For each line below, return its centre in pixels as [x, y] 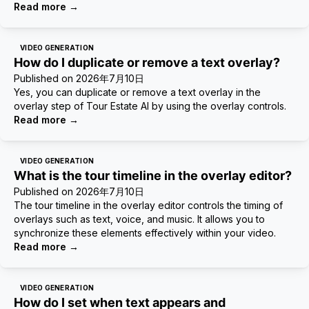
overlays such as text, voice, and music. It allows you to [139, 219]
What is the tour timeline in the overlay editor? [153, 176]
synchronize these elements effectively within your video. [145, 233]
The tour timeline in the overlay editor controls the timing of [148, 205]
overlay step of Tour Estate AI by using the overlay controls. [150, 106]
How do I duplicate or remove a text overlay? [147, 62]
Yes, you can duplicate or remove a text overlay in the [137, 92]
